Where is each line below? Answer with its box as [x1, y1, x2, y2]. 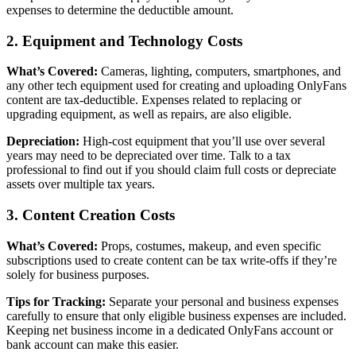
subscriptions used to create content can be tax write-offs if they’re [6, 253, 337, 267]
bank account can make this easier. [6, 337, 179, 351]
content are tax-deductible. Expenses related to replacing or [6, 93, 301, 107]
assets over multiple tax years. [6, 177, 155, 192]
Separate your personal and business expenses [106, 294, 339, 308]
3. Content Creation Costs [6, 207, 175, 224]
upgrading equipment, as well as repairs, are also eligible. [6, 107, 292, 122]
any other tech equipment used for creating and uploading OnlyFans [6, 79, 346, 93]
